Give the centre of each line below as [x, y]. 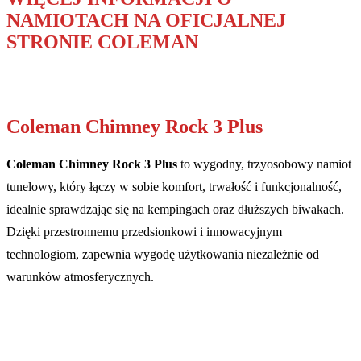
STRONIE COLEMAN [102, 41]
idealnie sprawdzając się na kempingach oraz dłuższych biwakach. [175, 210]
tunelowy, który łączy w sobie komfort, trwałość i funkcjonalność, [174, 187]
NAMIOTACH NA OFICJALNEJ [146, 20]
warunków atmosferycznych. [80, 277]
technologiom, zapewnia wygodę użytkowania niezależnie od [163, 255]
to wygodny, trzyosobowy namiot [264, 164]
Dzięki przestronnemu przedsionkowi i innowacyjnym [144, 232]
